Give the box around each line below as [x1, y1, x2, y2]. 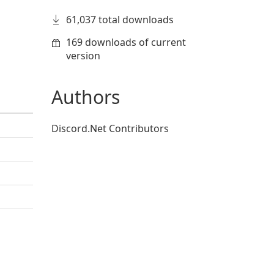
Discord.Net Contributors [51, 122, 169, 135]
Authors [51, 84, 120, 109]
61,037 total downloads [65, 13, 174, 26]
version [65, 49, 100, 62]
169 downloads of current [65, 35, 186, 49]
